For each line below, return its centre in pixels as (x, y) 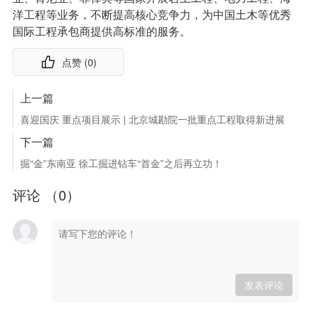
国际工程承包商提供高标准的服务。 (101, 31)
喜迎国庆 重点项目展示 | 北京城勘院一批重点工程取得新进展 (152, 119)
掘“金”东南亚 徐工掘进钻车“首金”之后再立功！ (121, 163)
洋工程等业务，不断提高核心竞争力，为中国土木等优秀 (151, 15)
